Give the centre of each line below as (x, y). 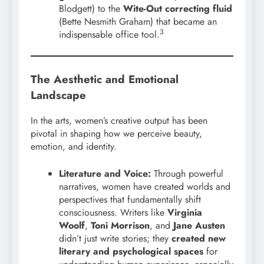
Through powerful (187, 174)
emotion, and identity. (74, 147)
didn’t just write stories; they (115, 239)
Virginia (185, 213)
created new (199, 239)
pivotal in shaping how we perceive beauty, (116, 134)
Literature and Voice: (105, 174)
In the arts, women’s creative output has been (119, 121)
